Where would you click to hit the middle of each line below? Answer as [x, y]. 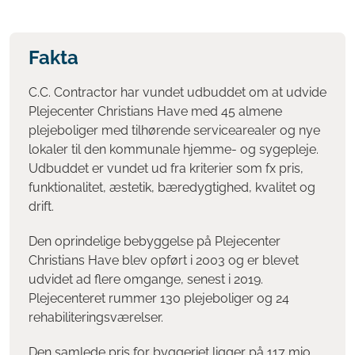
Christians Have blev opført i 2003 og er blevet [164, 260]
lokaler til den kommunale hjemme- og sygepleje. [174, 149]
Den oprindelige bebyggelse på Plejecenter [155, 241]
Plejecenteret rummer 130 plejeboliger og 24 [159, 298]
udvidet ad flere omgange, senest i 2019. [146, 279]
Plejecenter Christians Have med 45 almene [155, 111]
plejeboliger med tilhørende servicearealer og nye [174, 130]
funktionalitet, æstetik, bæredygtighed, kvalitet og [172, 187]
